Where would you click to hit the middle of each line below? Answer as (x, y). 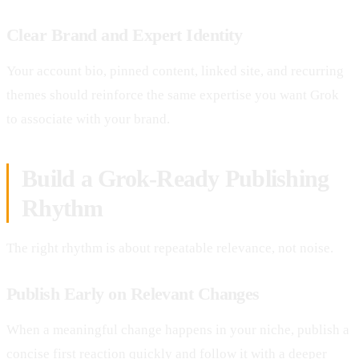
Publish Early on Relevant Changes (133, 293)
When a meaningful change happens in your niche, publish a (178, 329)
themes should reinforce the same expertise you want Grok (173, 95)
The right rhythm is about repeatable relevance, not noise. (170, 248)
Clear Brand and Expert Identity (124, 34)
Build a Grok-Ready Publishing (175, 178)
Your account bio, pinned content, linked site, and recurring (175, 71)
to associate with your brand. (88, 119)
